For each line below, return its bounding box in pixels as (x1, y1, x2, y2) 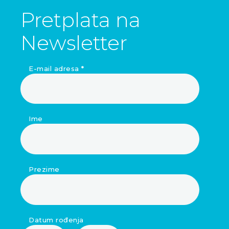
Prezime (29, 165, 60, 174)
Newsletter (20, 30, 127, 55)
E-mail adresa (29, 64, 81, 73)
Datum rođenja (29, 215, 84, 224)
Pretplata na (20, 7, 141, 32)
